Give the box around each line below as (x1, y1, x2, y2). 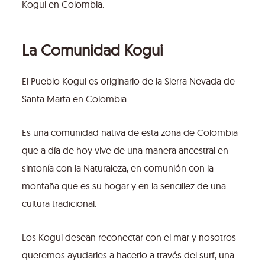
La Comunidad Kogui (21, 40, 163, 60)
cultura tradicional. (21, 198, 96, 210)
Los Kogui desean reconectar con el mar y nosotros (21, 231, 236, 244)
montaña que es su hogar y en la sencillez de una (21, 180, 226, 192)
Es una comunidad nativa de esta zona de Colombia (21, 127, 238, 139)
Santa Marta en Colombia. (21, 93, 128, 105)
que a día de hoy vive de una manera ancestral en (21, 144, 228, 157)
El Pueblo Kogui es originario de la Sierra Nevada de (21, 75, 235, 88)
